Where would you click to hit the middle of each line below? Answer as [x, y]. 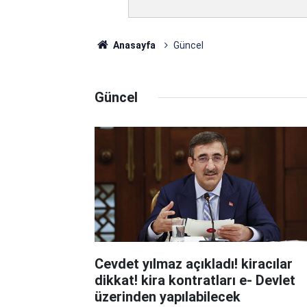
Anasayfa [133, 45]
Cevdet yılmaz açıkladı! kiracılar [194, 263]
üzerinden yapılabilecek [168, 296]
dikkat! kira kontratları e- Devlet [195, 280]
